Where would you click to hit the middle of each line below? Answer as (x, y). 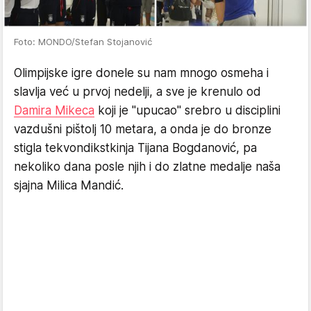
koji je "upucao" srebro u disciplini (187, 110)
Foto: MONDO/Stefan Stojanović (83, 42)
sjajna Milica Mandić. (69, 185)
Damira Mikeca (54, 110)
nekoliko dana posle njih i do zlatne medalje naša (147, 167)
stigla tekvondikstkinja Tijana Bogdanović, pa (135, 148)
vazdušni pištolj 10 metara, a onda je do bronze (143, 129)
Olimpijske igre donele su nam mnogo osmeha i (141, 73)
